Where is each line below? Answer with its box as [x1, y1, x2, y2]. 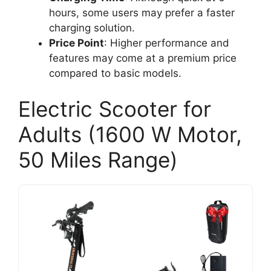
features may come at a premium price [49, 51, 237, 64]
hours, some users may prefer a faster [49, 6, 235, 19]
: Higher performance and [104, 36, 229, 49]
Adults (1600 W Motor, [18, 122, 242, 147]
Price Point [49, 36, 104, 49]
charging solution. [49, 21, 135, 34]
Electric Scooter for [18, 96, 211, 122]
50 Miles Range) [18, 147, 178, 172]
